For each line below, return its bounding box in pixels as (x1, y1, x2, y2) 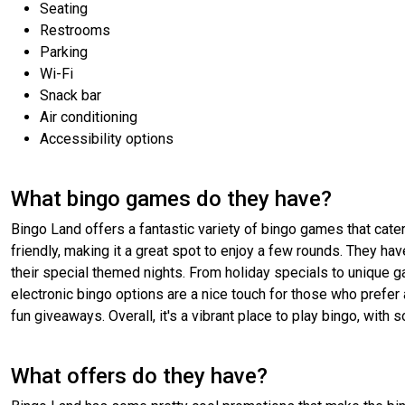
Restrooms (40, 22, 110, 40)
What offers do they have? (11, 363, 268, 390)
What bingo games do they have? (11, 186, 332, 212)
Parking (40, 43, 88, 61)
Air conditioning (40, 108, 137, 127)
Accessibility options (40, 130, 174, 148)
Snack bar (40, 87, 101, 105)
